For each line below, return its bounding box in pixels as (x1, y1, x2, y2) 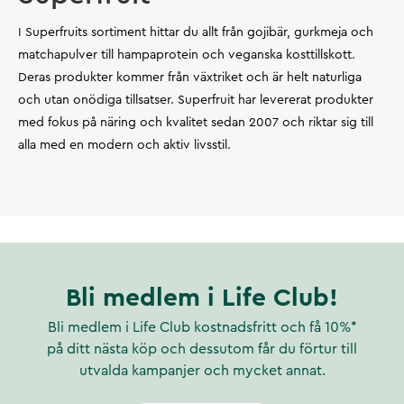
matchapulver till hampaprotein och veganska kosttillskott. (18, 49, 355, 61)
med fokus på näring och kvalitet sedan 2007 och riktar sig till (18, 116, 373, 129)
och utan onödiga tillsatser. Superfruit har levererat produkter (18, 94, 373, 106)
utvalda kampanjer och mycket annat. (78, 363, 326, 378)
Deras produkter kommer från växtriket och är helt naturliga (18, 71, 362, 84)
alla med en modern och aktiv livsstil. (18, 139, 231, 151)
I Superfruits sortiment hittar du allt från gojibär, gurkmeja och (18, 26, 373, 39)
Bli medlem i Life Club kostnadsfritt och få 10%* (47, 320, 357, 335)
